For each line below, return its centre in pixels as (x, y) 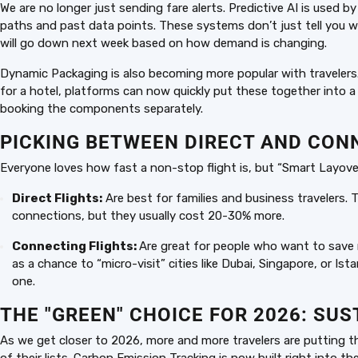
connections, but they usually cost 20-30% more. (148, 216)
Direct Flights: (57, 198)
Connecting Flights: (76, 246)
